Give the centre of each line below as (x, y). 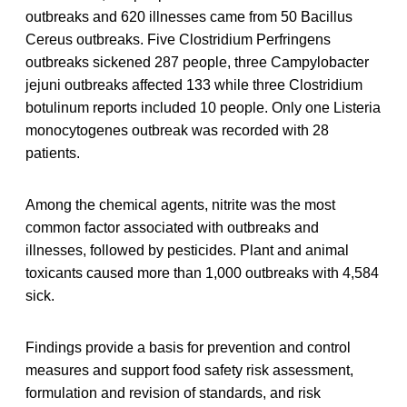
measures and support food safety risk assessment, (189, 371)
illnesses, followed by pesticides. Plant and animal (187, 251)
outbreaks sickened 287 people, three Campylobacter (197, 63)
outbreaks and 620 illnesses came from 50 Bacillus (189, 17)
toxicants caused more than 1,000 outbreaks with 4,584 (202, 273)
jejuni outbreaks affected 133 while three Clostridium (194, 85)
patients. (53, 154)
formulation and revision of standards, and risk (173, 393)
